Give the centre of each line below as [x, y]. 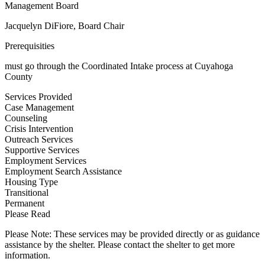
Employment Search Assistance [63, 171]
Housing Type [31, 182]
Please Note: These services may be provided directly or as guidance [132, 234]
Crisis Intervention [39, 129]
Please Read [28, 214]
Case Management [39, 107]
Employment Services [46, 161]
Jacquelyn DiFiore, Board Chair [64, 26]
